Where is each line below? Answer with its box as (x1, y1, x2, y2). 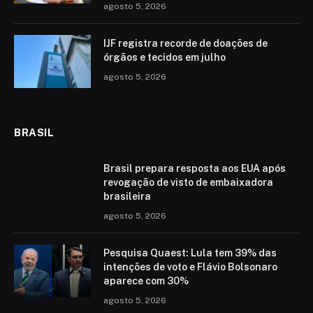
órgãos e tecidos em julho (103, 52, 226, 64)
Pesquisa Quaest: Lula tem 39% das (103, 247, 277, 259)
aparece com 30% (103, 275, 189, 287)
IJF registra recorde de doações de (103, 38, 268, 50)
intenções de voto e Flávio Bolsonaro (103, 261, 277, 273)
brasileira (103, 191, 151, 203)
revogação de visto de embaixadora (103, 177, 273, 189)
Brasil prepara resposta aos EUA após (103, 163, 286, 175)
